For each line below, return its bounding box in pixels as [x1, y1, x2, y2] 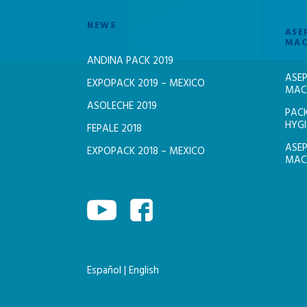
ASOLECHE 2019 [87, 98, 157, 115]
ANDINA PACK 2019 [87, 53, 173, 70]
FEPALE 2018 [87, 121, 142, 138]
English [129, 262, 159, 280]
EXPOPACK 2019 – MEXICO [87, 75, 205, 93]
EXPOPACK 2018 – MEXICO [87, 143, 205, 160]
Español [87, 262, 124, 280]
